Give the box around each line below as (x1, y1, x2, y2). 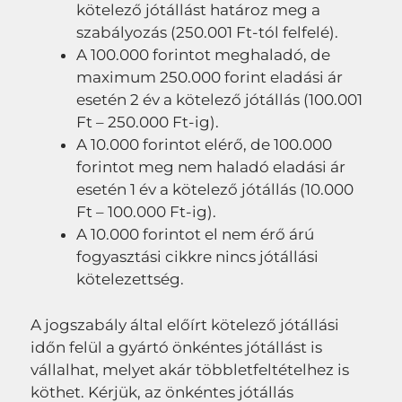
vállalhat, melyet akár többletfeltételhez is (31, 360, 349, 379)
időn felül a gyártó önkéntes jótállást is (31, 337, 322, 356)
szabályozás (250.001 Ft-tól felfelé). (76, 23, 338, 42)
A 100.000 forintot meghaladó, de (76, 46, 330, 65)
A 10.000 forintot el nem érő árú (76, 225, 314, 244)
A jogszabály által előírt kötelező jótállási (31, 315, 339, 334)
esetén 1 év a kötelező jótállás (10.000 (76, 180, 354, 199)
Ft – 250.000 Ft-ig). (76, 113, 219, 132)
